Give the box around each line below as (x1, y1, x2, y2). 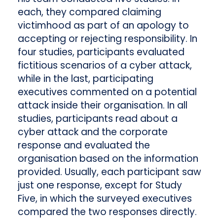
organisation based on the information (17, 151, 198, 165)
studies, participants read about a (17, 111, 178, 125)
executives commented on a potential (17, 85, 197, 99)
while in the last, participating (17, 72, 153, 85)
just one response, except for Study (17, 178, 182, 192)
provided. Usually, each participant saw (17, 165, 201, 179)
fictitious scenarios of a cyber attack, (17, 58, 192, 72)
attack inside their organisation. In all (17, 98, 187, 112)
